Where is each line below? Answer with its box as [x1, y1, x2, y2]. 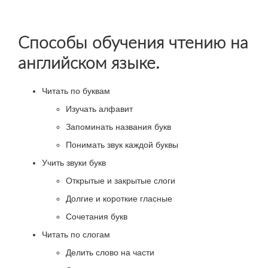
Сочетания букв [66, 212, 127, 222]
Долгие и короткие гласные [66, 194, 172, 204]
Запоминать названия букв [66, 122, 171, 132]
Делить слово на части [66, 248, 154, 258]
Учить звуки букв [42, 158, 106, 168]
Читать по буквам [42, 86, 110, 96]
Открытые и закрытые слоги [66, 176, 175, 186]
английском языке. [18, 52, 160, 73]
